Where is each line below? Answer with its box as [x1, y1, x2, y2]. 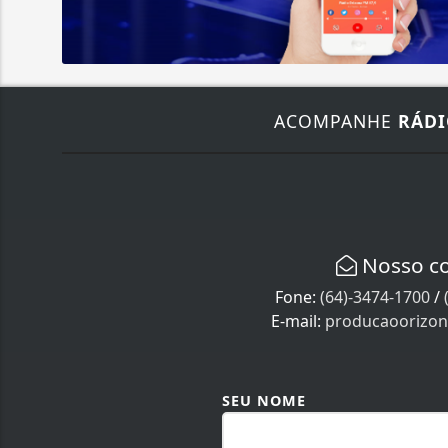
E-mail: [271, 309, 326, 332]
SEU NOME [222, 390, 306, 410]
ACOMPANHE [274, 108, 398, 133]
